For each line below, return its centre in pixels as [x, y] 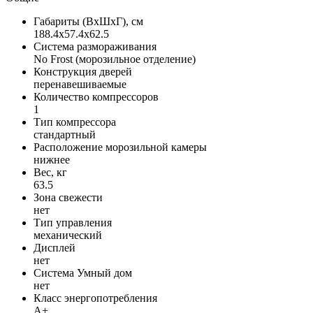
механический [68, 235]
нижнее [52, 159]
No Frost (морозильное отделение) [115, 59]
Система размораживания [95, 46]
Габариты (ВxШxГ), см [88, 21]
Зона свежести [68, 197]
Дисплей [54, 247]
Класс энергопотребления [95, 298]
